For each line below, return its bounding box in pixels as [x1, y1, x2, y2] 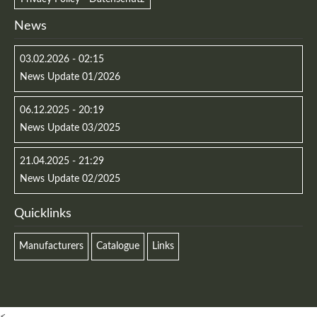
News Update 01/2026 [20, 71, 121, 82]
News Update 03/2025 [20, 122, 121, 133]
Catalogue [96, 241, 140, 251]
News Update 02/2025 [20, 173, 121, 184]
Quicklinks [14, 207, 72, 220]
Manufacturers [19, 241, 84, 251]
